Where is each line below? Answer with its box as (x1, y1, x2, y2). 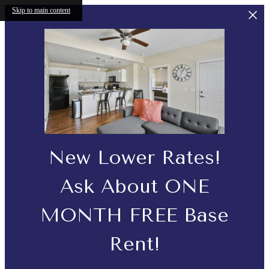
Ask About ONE (60, 175, 209, 198)
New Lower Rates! (48, 146, 221, 169)
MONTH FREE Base (40, 204, 229, 226)
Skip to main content (12, 6, 70, 14)
